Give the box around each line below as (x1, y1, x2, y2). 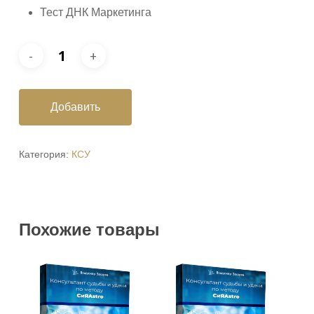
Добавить (50, 101, 100, 114)
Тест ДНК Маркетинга (39, 6, 151, 19)
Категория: (18, 149, 71, 161)
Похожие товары (18, 220, 160, 240)
